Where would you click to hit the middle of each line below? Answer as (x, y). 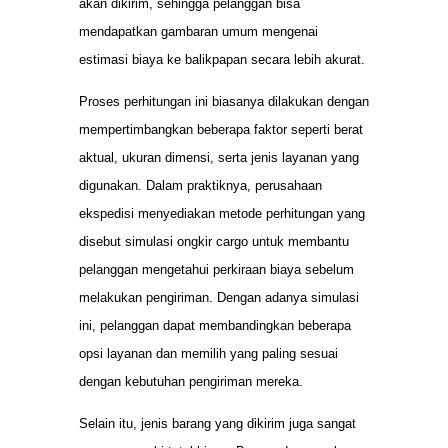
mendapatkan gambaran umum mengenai (198, 31)
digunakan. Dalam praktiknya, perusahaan (200, 186)
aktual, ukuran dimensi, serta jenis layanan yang (219, 158)
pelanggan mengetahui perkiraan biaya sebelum (216, 270)
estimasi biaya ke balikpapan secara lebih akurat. (222, 59)
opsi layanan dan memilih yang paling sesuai (208, 354)
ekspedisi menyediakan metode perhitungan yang (222, 214)
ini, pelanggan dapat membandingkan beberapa (215, 326)
